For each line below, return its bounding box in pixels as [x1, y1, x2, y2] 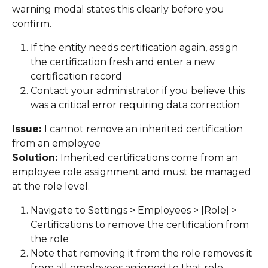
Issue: [12, 123, 44, 135]
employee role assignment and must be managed [12, 166, 254, 178]
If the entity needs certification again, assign [31, 42, 240, 54]
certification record [31, 71, 124, 83]
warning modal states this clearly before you [12, 4, 227, 16]
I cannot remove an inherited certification [44, 123, 245, 135]
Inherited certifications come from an [60, 152, 240, 164]
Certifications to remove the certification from [31, 219, 251, 231]
